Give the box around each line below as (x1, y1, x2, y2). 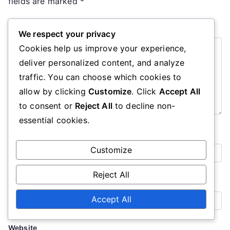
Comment (8, 21, 45, 30)
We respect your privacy (18, 29, 116, 39)
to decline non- (112, 101, 176, 111)
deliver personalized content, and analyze (19, 57, 185, 68)
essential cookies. (19, 115, 89, 125)
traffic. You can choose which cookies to (19, 72, 182, 82)
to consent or (19, 101, 75, 111)
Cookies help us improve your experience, (19, 43, 186, 53)
